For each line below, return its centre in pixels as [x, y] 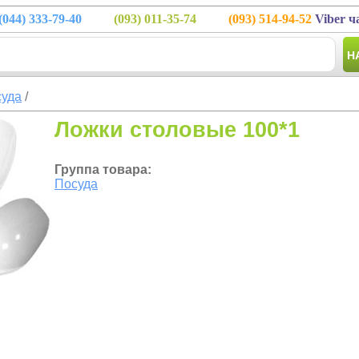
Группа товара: [103, 169]
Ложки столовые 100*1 [177, 130]
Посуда [76, 184]
